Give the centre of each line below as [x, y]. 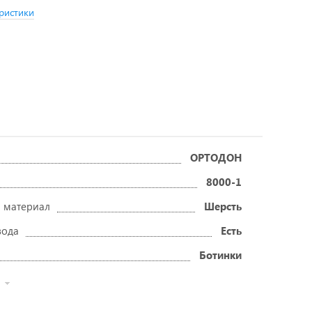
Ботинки [220, 255]
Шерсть [223, 206]
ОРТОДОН [216, 157]
